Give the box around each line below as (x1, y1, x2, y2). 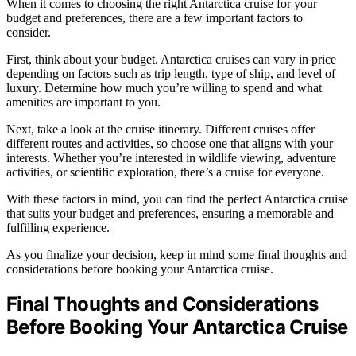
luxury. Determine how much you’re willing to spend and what (6, 81, 322, 95)
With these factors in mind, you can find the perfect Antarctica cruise (6, 192, 348, 207)
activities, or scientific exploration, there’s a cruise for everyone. (6, 165, 324, 180)
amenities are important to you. (6, 95, 161, 110)
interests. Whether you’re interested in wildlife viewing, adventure (6, 151, 336, 165)
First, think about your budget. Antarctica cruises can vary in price (6, 52, 336, 67)
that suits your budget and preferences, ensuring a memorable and (6, 207, 334, 221)
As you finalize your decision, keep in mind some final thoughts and (6, 248, 347, 262)
